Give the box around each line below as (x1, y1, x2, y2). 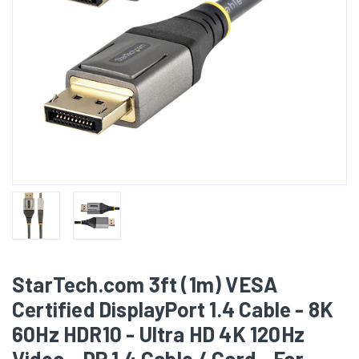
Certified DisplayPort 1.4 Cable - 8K (12, 296, 334, 322)
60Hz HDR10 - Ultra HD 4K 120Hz (12, 321, 305, 347)
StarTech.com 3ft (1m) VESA (12, 272, 278, 297)
